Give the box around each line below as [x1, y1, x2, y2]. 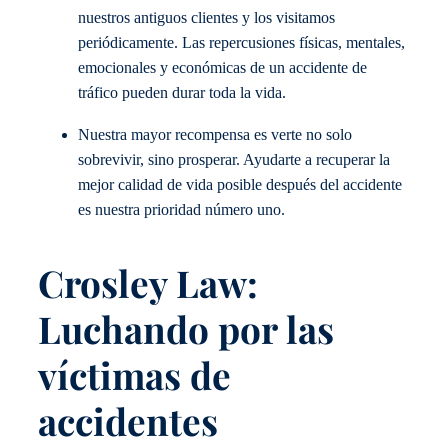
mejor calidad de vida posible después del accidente [78, 175, 402, 194]
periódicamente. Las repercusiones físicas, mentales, [78, 34, 405, 53]
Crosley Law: [38, 257, 258, 307]
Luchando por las [38, 303, 334, 353]
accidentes [38, 395, 218, 445]
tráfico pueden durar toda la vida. [78, 84, 286, 103]
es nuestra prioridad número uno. [78, 200, 285, 219]
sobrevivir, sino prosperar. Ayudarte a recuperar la [78, 150, 390, 169]
